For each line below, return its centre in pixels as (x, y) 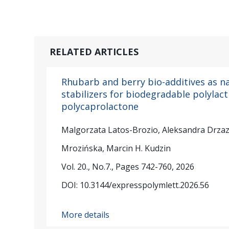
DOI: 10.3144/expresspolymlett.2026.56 (135, 185)
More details (86, 214)
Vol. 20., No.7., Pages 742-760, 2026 (128, 167)
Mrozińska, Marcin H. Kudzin (116, 148)
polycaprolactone (100, 106)
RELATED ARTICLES (94, 51)
